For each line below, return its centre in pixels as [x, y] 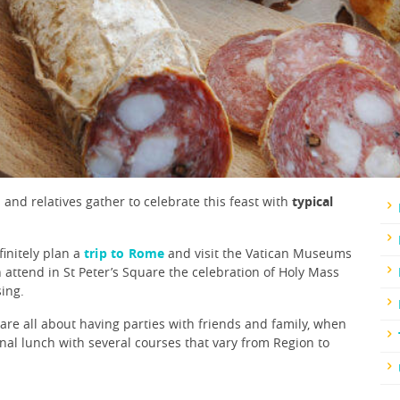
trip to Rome [125, 254]
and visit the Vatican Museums [258, 254]
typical [311, 202]
